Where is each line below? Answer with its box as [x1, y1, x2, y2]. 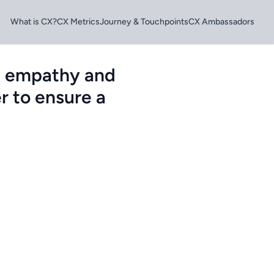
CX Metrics [57, 17, 100, 27]
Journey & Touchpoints [100, 17, 188, 27]
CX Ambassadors [188, 17, 254, 27]
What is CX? [10, 17, 57, 27]
